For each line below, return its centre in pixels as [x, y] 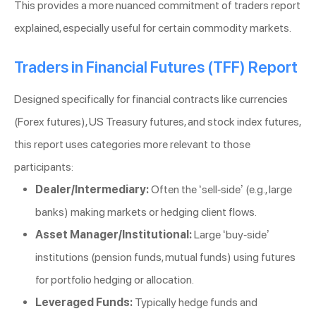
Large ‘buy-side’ [231, 235]
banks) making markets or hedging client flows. [146, 212]
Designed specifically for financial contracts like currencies [151, 99]
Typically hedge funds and [195, 303]
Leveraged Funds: [84, 303]
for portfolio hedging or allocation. [115, 280]
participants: [44, 167]
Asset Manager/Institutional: [114, 235]
